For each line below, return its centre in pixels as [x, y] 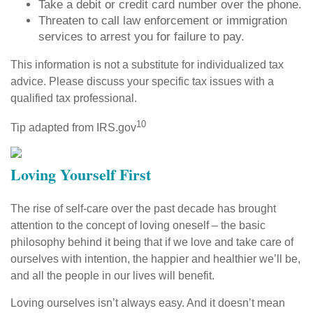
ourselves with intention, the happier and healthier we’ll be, [155, 259]
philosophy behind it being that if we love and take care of [152, 242]
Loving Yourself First [81, 174]
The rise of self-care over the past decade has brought [143, 209]
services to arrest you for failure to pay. [141, 37]
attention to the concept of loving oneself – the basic [138, 225]
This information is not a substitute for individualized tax [147, 65]
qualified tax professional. [74, 98]
